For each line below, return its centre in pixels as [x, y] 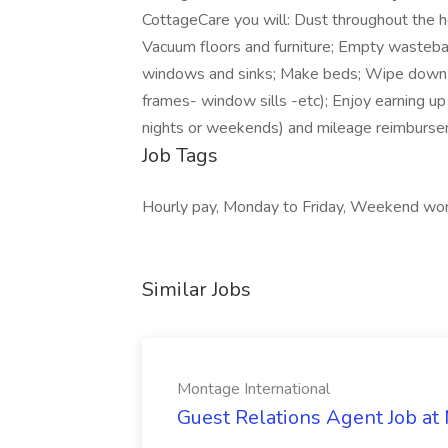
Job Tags [180, 155]
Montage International [253, 389]
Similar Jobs [196, 289]
